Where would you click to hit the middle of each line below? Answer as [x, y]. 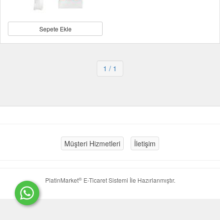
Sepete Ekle [55, 29]
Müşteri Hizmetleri [92, 143]
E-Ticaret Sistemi [105, 180]
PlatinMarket [62, 180]
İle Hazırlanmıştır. [151, 180]
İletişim [145, 143]
